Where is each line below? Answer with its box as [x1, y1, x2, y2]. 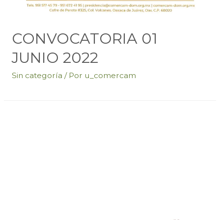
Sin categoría [11, 71, 62, 81]
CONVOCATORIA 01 [11, 29, 158, 48]
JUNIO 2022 [11, 49, 98, 67]
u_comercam [84, 71, 136, 81]
